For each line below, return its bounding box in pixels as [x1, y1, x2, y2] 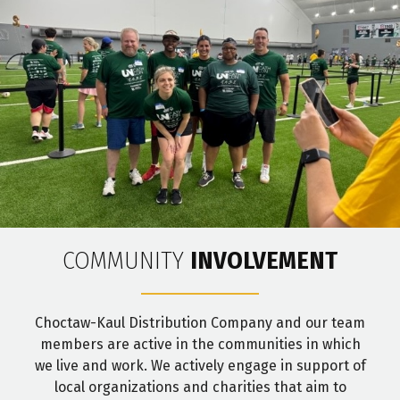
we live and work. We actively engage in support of [34, 357, 366, 374]
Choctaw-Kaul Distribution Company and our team [35, 314, 365, 331]
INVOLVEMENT [190, 246, 337, 275]
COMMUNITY [62, 246, 190, 275]
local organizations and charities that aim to [54, 379, 346, 396]
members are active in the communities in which [39, 336, 361, 353]
